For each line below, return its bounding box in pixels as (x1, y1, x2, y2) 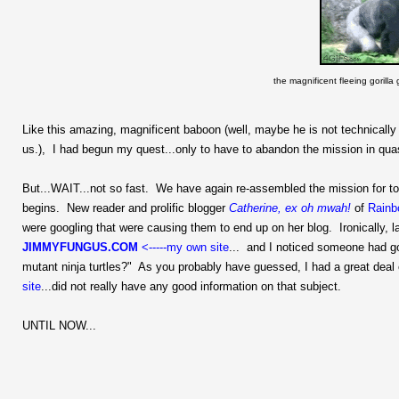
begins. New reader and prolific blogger (22, 200, 229, 215)
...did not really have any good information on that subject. (41, 279, 341, 293)
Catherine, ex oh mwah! (229, 200, 351, 215)
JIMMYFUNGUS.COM (22, 240, 142, 254)
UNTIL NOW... (22, 318, 96, 332)
